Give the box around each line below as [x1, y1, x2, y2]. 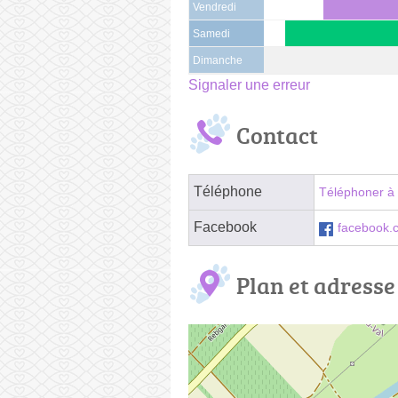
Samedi [193, 28, 230, 39]
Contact [236, 118, 318, 151]
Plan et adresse [236, 268, 395, 301]
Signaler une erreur [188, 76, 310, 92]
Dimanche [193, 54, 243, 66]
